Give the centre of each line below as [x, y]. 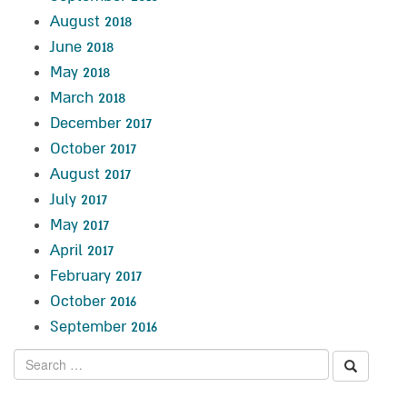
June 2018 [82, 46]
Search [34, 357]
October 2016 [93, 301]
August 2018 [91, 21]
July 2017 [79, 199]
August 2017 [90, 174]
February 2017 [96, 275]
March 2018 [88, 97]
